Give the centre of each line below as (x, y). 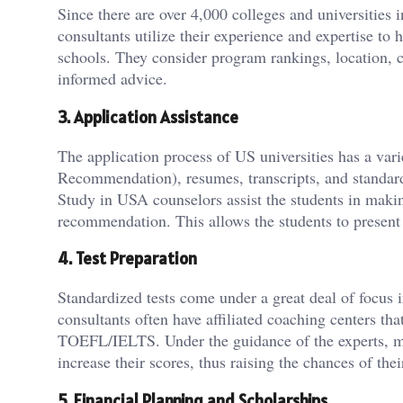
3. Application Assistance (148, 117)
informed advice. (112, 79)
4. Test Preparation (127, 259)
